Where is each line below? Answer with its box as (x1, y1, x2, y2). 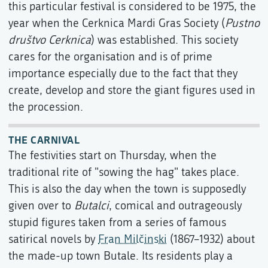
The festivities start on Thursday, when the (8, 148, 217, 162)
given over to (8, 199, 74, 212)
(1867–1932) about (167, 232, 255, 246)
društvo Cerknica (8, 33, 91, 47)
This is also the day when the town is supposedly (8, 182, 246, 196)
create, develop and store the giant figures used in (8, 83, 255, 97)
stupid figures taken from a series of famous (8, 215, 226, 229)
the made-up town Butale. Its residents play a (8, 249, 233, 263)
